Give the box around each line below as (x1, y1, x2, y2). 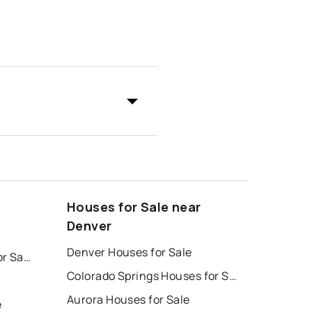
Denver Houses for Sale (67, 244, 192, 260)
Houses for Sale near (67, 198, 201, 216)
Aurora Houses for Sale (67, 292, 190, 308)
